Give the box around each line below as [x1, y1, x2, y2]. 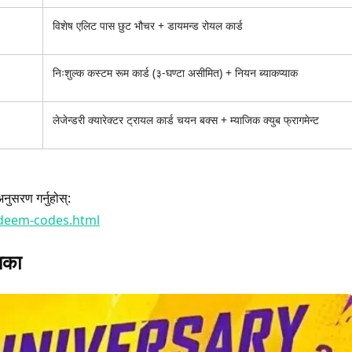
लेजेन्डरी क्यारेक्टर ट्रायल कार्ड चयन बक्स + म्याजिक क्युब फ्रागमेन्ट [52, 112, 319, 127]
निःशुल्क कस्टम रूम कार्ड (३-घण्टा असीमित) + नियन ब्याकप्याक [52, 64, 298, 80]
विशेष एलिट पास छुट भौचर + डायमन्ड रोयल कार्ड [52, 17, 243, 33]
